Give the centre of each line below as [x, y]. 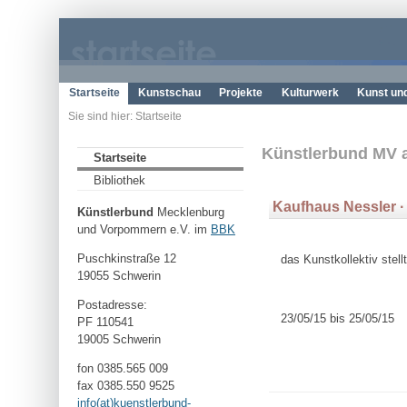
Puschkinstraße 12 [127, 258]
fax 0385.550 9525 [126, 386]
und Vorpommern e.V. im [144, 229]
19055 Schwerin [119, 275]
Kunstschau [170, 92]
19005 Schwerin [119, 340]
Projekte [241, 92]
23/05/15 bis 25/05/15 [337, 318]
